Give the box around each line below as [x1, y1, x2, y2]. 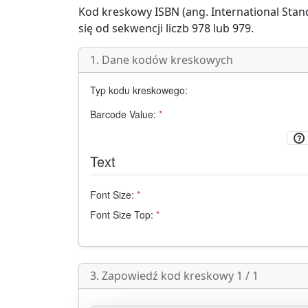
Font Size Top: [90, 208, 153, 222]
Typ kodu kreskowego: [90, 83, 188, 97]
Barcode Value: [90, 107, 156, 121]
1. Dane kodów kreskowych [90, 52, 233, 67]
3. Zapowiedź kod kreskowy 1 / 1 [90, 268, 258, 284]
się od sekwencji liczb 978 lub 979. [78, 21, 254, 36]
